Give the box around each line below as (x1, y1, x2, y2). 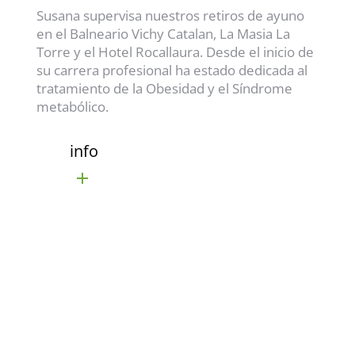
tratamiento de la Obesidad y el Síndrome (36, 78, 292, 97)
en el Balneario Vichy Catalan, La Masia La (36, 24, 290, 43)
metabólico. (36, 97, 109, 116)
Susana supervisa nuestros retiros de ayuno (36, 6, 304, 25)
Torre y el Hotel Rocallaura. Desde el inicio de (36, 42, 314, 61)
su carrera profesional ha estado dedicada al (36, 60, 307, 79)
